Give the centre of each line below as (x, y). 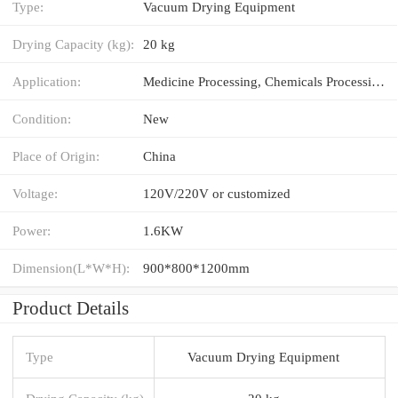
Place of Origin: (56, 155)
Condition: (42, 118)
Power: (32, 230)
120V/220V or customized (217, 193)
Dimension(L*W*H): (71, 267)
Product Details (71, 308)
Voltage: (35, 193)
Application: (47, 81)
